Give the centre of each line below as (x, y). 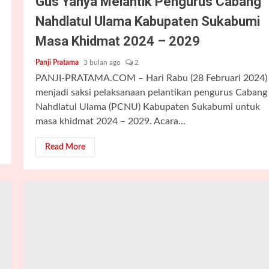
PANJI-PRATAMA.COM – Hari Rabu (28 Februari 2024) (151, 78)
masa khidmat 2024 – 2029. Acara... (110, 121)
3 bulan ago (103, 62)
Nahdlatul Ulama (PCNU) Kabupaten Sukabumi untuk (147, 107)
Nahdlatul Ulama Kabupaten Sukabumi (147, 21)
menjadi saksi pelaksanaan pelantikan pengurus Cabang (151, 92)
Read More (65, 147)
